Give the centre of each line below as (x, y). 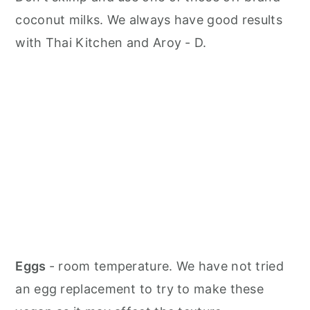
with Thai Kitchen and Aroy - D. (115, 43)
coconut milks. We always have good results (149, 20)
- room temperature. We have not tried (166, 266)
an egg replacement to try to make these (140, 289)
